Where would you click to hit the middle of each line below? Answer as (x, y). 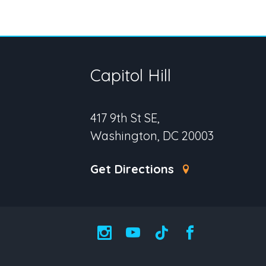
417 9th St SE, (125, 118)
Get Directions (134, 169)
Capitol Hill (131, 75)
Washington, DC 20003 (152, 136)
